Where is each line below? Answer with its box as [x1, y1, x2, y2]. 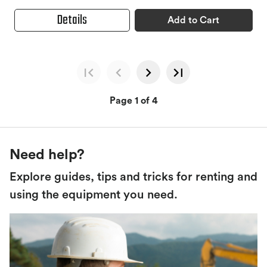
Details [57, 10, 87, 30]
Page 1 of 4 [109, 95, 158, 105]
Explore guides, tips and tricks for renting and [10, 170, 257, 183]
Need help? [10, 147, 85, 162]
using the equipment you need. [10, 188, 178, 201]
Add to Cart [167, 15, 220, 25]
